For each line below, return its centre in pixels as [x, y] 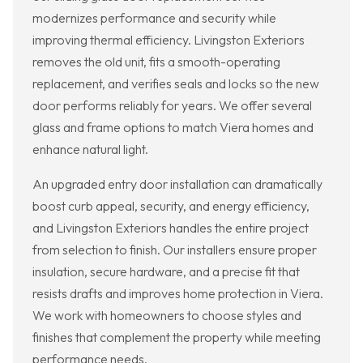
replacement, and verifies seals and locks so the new [176, 84]
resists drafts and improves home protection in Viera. [178, 294]
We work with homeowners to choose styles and [167, 316]
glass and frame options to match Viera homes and [173, 128]
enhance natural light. [90, 149]
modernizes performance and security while [154, 18]
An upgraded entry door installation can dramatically [177, 184]
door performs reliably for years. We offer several [172, 106]
